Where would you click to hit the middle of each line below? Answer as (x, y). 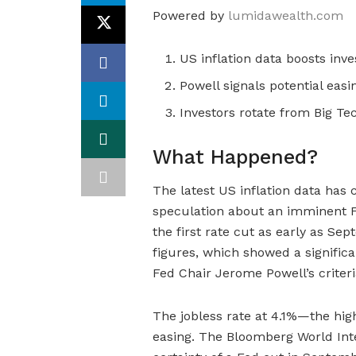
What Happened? (235, 157)
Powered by (190, 15)
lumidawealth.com (286, 15)
